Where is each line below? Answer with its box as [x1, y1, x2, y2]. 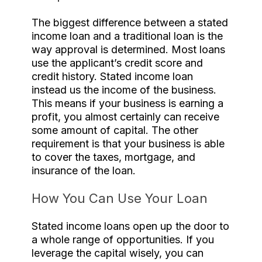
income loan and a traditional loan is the [32, 30, 223, 42]
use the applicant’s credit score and [32, 57, 203, 69]
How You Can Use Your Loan [32, 191, 208, 206]
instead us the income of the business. [32, 84, 216, 96]
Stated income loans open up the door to [32, 220, 229, 232]
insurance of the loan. [32, 164, 136, 177]
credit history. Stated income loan [32, 70, 193, 82]
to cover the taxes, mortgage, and [32, 151, 195, 163]
